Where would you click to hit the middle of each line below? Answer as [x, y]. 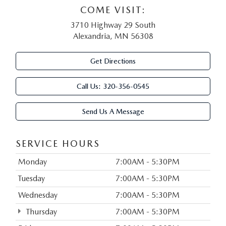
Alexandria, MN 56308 [113, 36]
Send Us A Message [113, 112]
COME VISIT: [113, 10]
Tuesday [31, 179]
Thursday [41, 212]
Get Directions [113, 61]
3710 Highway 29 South [113, 25]
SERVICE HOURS [58, 144]
